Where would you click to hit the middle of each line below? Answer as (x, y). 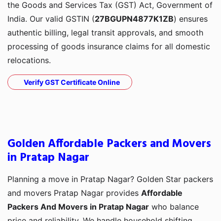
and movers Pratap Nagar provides (74, 193)
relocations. (29, 60)
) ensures (191, 19)
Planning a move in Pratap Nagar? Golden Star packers (110, 179)
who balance (174, 207)
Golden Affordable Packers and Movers (109, 144)
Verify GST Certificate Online (72, 82)
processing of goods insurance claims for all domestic (109, 47)
